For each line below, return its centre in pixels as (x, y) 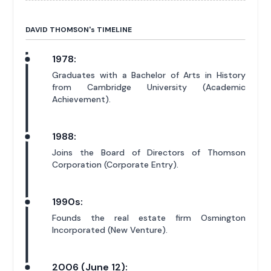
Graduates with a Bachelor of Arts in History (149, 75)
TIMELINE (114, 29)
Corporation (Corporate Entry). (116, 164)
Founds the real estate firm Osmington (149, 217)
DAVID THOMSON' (58, 29)
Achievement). (82, 99)
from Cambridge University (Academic (149, 87)
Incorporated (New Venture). (110, 230)
